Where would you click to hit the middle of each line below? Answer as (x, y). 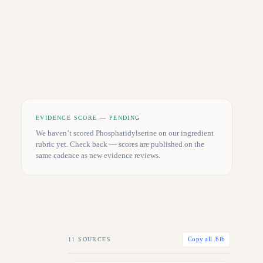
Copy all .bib (206, 239)
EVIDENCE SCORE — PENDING (88, 118)
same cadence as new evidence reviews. (98, 155)
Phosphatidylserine (126, 133)
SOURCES (93, 239)
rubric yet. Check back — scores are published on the (120, 144)
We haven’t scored (66, 133)
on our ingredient (185, 133)
